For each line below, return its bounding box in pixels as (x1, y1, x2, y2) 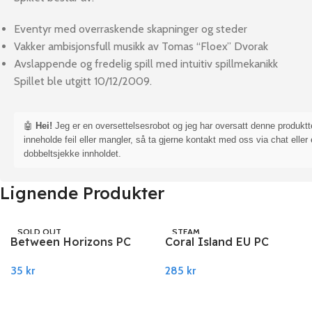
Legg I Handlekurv (165, 279, 246, 292)
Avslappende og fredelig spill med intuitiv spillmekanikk (14, 57, 278, 70)
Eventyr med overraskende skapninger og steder (14, 22, 247, 36)
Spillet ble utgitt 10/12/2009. (14, 75, 152, 88)
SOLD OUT (17, 226, 61, 237)
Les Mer (10, 279, 45, 292)
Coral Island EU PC (165, 235, 270, 249)
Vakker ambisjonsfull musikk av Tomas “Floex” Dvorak (14, 40, 268, 53)
